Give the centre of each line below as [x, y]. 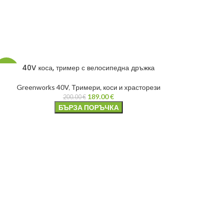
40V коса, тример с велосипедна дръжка [88, 68]
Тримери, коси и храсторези [116, 87]
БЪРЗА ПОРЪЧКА [88, 107]
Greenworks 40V [42, 87]
